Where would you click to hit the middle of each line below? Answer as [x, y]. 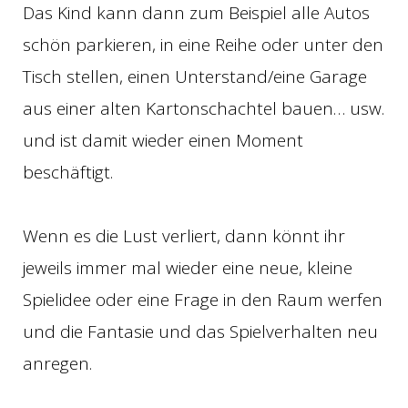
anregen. [57, 363]
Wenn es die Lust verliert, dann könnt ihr [184, 235]
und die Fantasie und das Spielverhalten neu [200, 331]
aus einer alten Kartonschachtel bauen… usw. [204, 108]
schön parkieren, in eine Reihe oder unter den [203, 44]
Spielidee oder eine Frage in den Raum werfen [203, 299]
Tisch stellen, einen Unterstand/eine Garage [195, 76]
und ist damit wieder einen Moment [163, 140]
